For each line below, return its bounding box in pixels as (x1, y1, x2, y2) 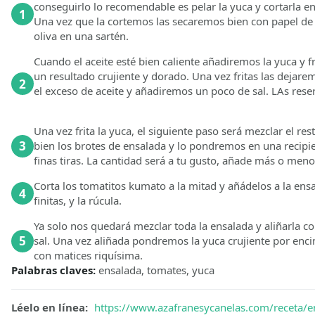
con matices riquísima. (34, 248, 143, 263)
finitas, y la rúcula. (34, 193, 122, 208)
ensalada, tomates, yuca (98, 263, 214, 278)
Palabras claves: (11, 263, 98, 278)
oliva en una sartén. (34, 29, 129, 44)
